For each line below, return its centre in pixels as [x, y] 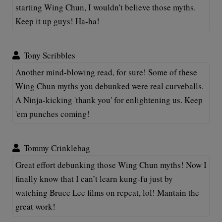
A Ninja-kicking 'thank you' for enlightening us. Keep [109, 100]
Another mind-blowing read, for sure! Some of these [106, 72]
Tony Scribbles [50, 55]
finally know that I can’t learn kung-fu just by [94, 178]
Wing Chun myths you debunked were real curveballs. [110, 86]
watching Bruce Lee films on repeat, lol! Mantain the [107, 192]
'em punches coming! [53, 113]
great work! [35, 206]
